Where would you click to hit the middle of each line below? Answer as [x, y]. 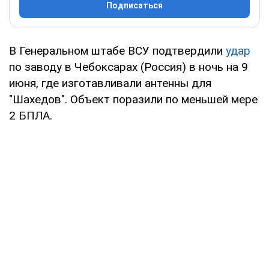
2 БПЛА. [31, 115]
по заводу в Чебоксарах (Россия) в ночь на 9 [128, 67]
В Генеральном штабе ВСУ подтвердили [117, 50]
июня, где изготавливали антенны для [110, 83]
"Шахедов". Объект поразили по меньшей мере [133, 99]
